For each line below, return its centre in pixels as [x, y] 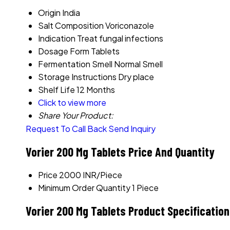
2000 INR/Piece [91, 175]
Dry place [136, 77]
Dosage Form [64, 51]
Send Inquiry [132, 129]
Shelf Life [56, 90]
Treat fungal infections [120, 39]
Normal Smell [138, 64]
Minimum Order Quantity [84, 188]
